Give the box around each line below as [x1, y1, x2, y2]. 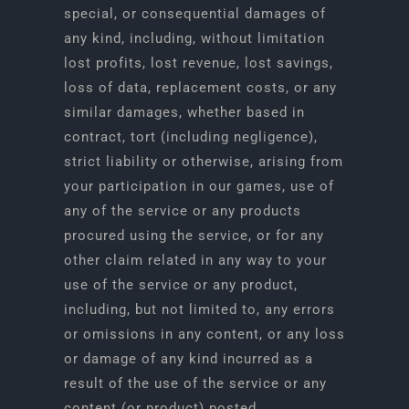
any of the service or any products [63, 203, 301, 219]
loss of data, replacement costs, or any [63, 79, 337, 96]
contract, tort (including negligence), [63, 129, 318, 145]
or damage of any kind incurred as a [63, 351, 313, 367]
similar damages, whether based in [63, 104, 305, 121]
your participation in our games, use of [63, 178, 334, 194]
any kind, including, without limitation [63, 30, 325, 47]
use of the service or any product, [63, 277, 298, 293]
